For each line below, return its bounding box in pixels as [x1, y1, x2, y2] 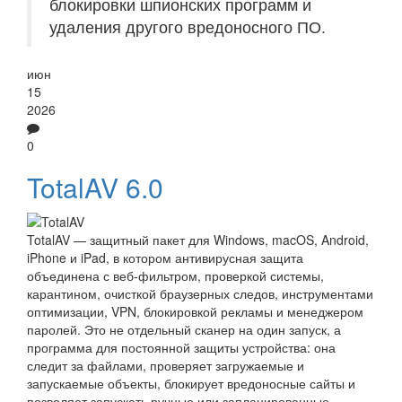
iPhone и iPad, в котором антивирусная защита [27, 249, 303, 267]
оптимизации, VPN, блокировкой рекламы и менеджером [27, 302, 363, 321]
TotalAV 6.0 [27, 168, 163, 206]
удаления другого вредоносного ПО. [49, 15, 326, 38]
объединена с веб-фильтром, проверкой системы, [27, 267, 324, 285]
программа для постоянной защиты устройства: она [27, 338, 336, 357]
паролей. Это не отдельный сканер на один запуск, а [27, 320, 341, 339]
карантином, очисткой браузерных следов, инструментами [27, 284, 373, 303]
